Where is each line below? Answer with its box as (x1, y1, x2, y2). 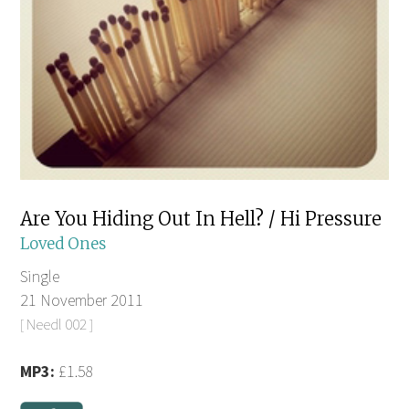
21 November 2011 (20, 289, 144, 311)
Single (20, 266, 60, 288)
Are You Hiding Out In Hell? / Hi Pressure (20, 207, 383, 231)
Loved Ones (20, 234, 107, 255)
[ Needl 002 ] (20, 314, 94, 335)
